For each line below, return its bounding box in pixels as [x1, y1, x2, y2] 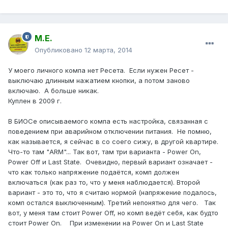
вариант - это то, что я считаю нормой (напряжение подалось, [8, 188, 217, 197]
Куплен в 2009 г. [8, 97, 64, 105]
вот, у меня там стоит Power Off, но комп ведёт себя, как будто [8, 209, 218, 217]
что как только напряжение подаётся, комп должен [8, 168, 179, 177]
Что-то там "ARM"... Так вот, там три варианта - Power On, [8, 148, 201, 156]
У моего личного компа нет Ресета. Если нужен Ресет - [8, 66, 194, 75]
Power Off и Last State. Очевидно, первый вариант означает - [8, 158, 213, 166]
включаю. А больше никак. [8, 87, 99, 95]
